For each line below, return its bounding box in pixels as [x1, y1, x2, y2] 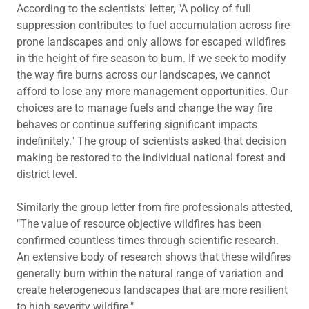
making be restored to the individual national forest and [17, 151, 286, 164]
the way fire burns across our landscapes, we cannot [17, 68, 270, 81]
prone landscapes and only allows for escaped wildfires [17, 35, 286, 48]
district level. [17, 168, 80, 181]
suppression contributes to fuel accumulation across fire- [17, 19, 292, 32]
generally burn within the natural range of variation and [17, 267, 283, 280]
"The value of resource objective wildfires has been [17, 217, 261, 230]
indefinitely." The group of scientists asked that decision [17, 134, 286, 148]
